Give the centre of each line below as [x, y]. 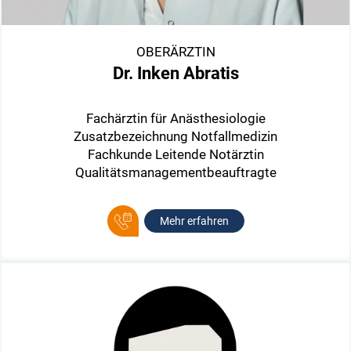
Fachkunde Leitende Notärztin [175, 154]
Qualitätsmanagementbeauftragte [175, 172]
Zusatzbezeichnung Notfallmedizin [175, 136]
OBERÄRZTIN [175, 51]
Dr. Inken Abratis [175, 73]
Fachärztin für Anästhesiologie [175, 118]
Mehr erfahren [194, 221]
